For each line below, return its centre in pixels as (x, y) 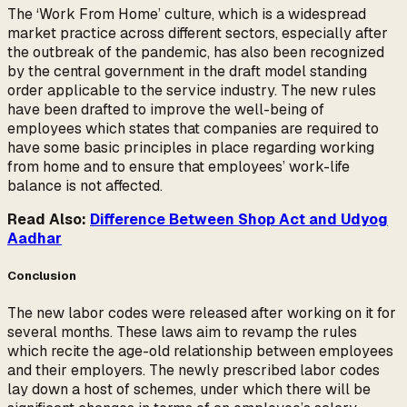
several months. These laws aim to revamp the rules (182, 332)
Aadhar (35, 238)
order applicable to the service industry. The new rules (192, 90)
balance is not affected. (85, 185)
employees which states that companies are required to (193, 128)
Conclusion (42, 275)
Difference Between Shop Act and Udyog (239, 219)
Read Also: (49, 219)
